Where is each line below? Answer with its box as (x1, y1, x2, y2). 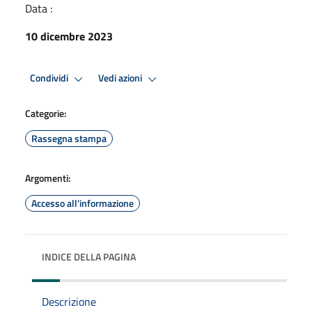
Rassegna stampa (31, 130, 107, 146)
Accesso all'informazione (31, 195, 134, 210)
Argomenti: (25, 170, 70, 185)
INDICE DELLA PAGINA (42, 249, 136, 264)
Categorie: (25, 105, 66, 120)
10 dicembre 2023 (25, 27, 113, 45)
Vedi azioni (98, 70, 144, 86)
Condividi (30, 70, 70, 86)
